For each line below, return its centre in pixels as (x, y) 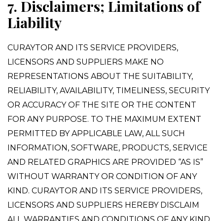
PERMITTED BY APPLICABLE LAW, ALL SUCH (96, 133)
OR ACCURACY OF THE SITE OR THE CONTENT (102, 105)
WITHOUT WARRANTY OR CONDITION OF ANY (102, 176)
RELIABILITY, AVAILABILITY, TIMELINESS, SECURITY (109, 91)
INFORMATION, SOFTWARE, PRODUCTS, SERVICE (108, 148)
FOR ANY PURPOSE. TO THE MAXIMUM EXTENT (104, 119)
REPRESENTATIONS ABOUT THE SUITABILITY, (100, 76)
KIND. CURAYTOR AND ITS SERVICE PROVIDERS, (105, 191)
